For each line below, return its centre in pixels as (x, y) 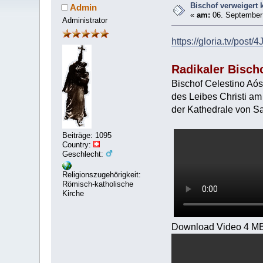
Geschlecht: (84, 154)
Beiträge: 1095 (87, 135)
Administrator (85, 20)
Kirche (73, 194)
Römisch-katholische (98, 184)
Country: (78, 144)
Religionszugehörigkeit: (102, 175)
